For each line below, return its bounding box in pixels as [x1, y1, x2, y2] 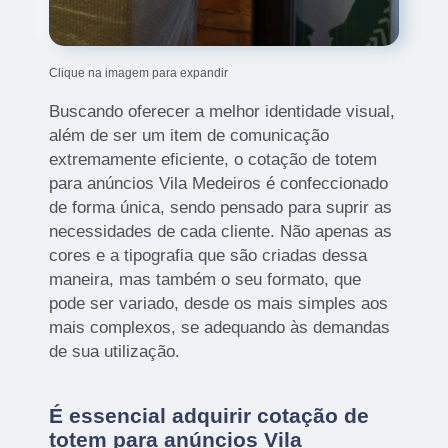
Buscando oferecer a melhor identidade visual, [49, 101, 396, 121]
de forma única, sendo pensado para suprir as [49, 197, 393, 217]
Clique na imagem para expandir [49, 65, 229, 80]
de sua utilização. [49, 341, 181, 361]
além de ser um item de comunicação [49, 125, 330, 145]
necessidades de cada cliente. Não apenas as [49, 221, 393, 241]
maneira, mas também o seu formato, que [49, 269, 362, 289]
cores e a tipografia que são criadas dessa [49, 245, 368, 265]
